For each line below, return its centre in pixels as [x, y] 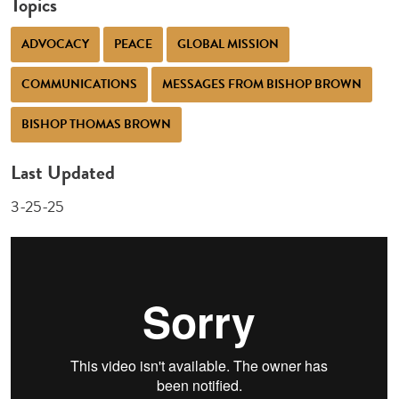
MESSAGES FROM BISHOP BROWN [262, 84]
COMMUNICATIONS [80, 84]
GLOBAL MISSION [228, 44]
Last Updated [63, 172]
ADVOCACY [56, 44]
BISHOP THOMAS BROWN [97, 124]
